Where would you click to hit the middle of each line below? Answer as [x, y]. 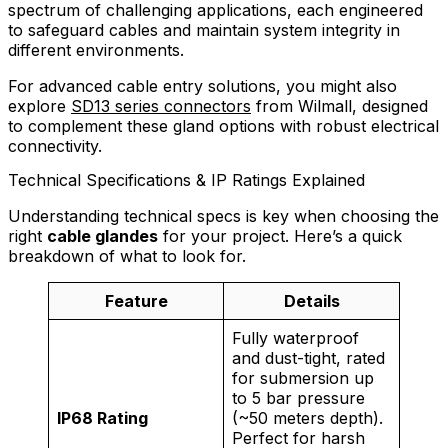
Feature [136, 300]
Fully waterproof [295, 337]
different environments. [96, 50]
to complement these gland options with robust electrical [223, 126]
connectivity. [55, 146]
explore [39, 106]
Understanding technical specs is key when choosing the [223, 215]
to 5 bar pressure [298, 397]
